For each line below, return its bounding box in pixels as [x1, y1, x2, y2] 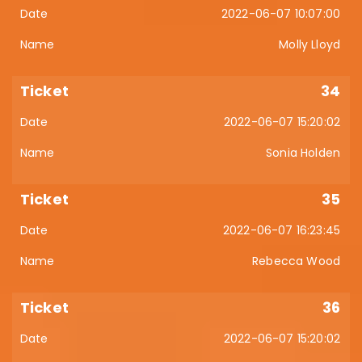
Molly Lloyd [279, 36, 340, 53]
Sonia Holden [266, 145, 340, 161]
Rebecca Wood [252, 253, 340, 269]
